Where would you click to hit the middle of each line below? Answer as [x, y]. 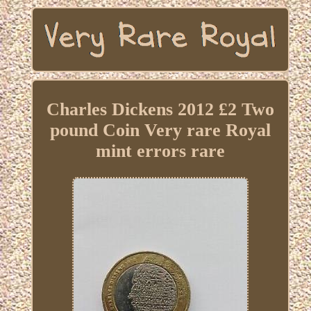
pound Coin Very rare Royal [160, 131]
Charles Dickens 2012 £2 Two [160, 110]
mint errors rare [160, 151]
